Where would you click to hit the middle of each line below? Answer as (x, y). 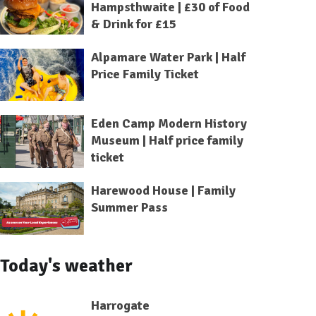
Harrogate (120, 305)
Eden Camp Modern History (169, 124)
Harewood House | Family (163, 191)
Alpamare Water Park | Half (168, 57)
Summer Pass (129, 208)
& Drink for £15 (133, 24)
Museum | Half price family (167, 141)
